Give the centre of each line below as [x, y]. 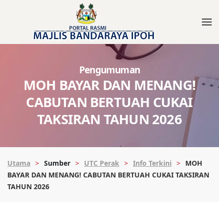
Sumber [57, 163]
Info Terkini [152, 163]
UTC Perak [102, 163]
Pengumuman [109, 70]
